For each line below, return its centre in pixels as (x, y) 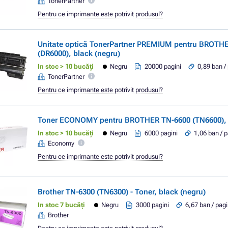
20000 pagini (163, 66)
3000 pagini (153, 205)
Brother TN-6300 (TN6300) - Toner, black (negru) (122, 192)
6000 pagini (161, 133)
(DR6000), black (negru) (79, 53)
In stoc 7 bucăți (61, 205)
